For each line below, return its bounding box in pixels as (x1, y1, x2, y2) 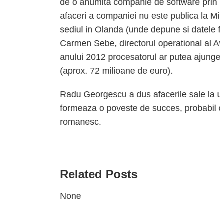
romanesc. (60, 117, 101, 127)
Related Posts (60, 167, 137, 181)
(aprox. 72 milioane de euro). (60, 66, 173, 76)
